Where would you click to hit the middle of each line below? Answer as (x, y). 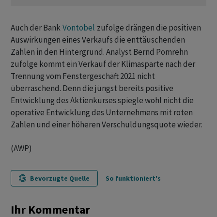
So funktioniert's (133, 178)
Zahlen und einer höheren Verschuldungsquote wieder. (107, 125)
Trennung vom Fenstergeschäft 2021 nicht (83, 76)
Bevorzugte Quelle (60, 178)
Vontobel (79, 28)
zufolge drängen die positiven (148, 28)
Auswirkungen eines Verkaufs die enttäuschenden (98, 40)
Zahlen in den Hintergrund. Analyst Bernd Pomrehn (99, 52)
